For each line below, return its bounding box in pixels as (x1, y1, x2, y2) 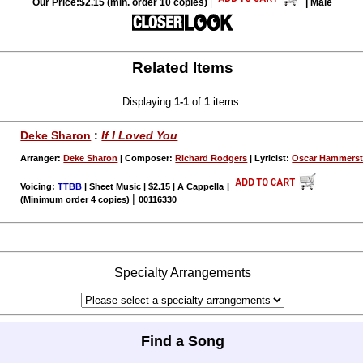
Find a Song (140, 333, 224, 350)
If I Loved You (101, 128, 178, 142)
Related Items (131, 59, 233, 77)
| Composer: (117, 152, 176, 163)
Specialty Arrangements (113, 265, 251, 280)
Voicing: (20, 181, 58, 191)
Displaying (122, 96, 175, 109)
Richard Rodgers (175, 152, 248, 163)
